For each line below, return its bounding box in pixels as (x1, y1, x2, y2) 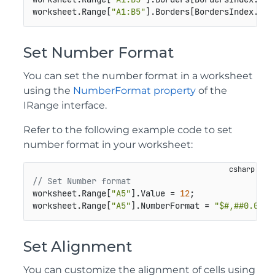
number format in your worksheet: (23, 138, 193, 150)
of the (196, 84, 227, 96)
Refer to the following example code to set (23, 123, 233, 136)
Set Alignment (23, 237, 132, 255)
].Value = (130, 188, 180, 199)
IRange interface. (23, 99, 107, 111)
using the (23, 84, 73, 96)
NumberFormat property (73, 84, 196, 96)
